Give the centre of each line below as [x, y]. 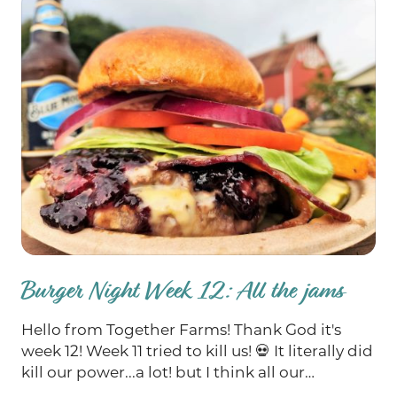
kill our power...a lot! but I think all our [163, 373]
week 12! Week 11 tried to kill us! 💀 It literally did [197, 351]
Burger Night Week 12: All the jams [182, 291]
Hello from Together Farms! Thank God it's [181, 330]
